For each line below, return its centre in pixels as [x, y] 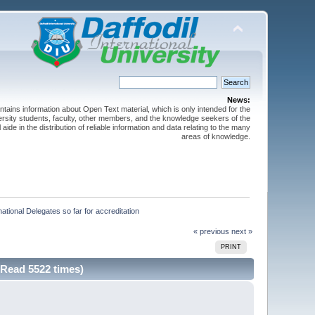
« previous [211, 231]
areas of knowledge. [216, 136]
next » [242, 231]
